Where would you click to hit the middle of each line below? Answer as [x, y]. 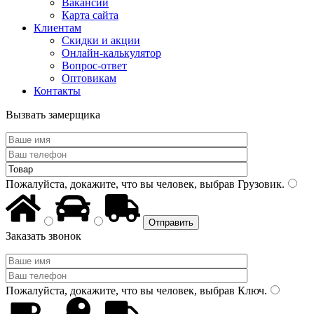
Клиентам [57, 28]
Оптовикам [89, 78]
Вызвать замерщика [53, 115]
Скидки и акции [101, 40]
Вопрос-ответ [94, 66]
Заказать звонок [43, 236]
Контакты [57, 91]
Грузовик [258, 184]
